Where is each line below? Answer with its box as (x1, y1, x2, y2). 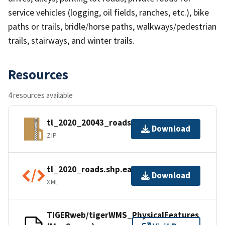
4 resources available (8, 90, 73, 100)
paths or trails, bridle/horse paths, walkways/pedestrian (8, 20, 216, 32)
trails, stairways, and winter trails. (8, 34, 135, 46)
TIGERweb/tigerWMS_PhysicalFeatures (47, 209, 199, 220)
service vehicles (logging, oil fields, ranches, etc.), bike (8, 6, 209, 18)
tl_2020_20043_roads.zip (47, 117, 146, 129)
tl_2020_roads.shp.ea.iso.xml (47, 164, 163, 175)
